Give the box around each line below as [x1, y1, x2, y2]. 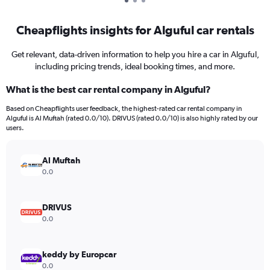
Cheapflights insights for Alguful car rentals [16, 23, 254, 37]
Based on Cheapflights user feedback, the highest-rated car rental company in [6, 104, 242, 113]
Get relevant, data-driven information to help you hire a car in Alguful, [11, 49, 259, 59]
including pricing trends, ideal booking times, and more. [35, 61, 235, 71]
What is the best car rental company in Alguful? [6, 84, 211, 95]
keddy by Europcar [42, 250, 116, 259]
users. [6, 124, 24, 132]
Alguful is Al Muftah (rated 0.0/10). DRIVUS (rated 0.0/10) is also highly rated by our [6, 114, 258, 122]
